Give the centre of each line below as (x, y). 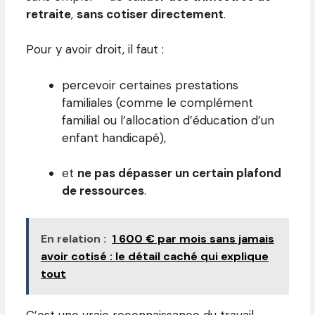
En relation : (73, 238)
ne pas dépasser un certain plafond (179, 173)
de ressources (103, 191)
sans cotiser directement (150, 14)
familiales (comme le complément (157, 102)
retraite (49, 14)
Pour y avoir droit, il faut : (95, 50)
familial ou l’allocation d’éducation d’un (168, 120)
